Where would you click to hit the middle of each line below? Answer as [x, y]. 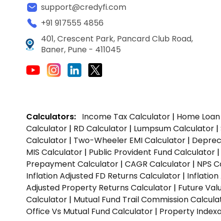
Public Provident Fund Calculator [152, 152]
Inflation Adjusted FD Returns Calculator [103, 176]
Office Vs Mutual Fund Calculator [90, 211]
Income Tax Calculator [126, 116]
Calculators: [51, 116]
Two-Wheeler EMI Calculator [129, 140]
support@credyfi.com [84, 7]
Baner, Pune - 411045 [81, 49]
